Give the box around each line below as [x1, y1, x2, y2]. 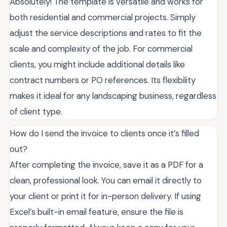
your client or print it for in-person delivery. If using [10, 191, 201, 202]
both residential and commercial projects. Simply [10, 12, 196, 23]
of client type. [10, 106, 62, 118]
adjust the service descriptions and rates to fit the [10, 27, 202, 39]
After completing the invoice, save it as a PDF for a [10, 159, 203, 171]
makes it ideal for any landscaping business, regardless [10, 90, 216, 102]
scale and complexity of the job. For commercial [10, 43, 193, 55]
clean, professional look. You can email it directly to [10, 175, 202, 186]
